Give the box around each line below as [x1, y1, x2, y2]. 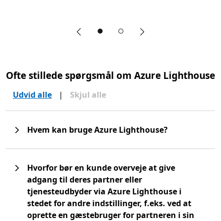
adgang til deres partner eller [27, 174, 142, 185]
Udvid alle [13, 89, 52, 100]
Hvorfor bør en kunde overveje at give [27, 162, 175, 173]
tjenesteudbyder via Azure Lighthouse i [27, 185, 182, 197]
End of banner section [5, 46, 88, 57]
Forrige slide [78, 31, 125, 42]
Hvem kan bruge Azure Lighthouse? [27, 124, 168, 135]
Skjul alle [70, 89, 106, 100]
